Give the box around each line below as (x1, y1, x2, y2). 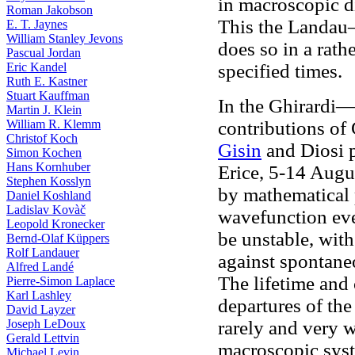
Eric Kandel (6, 60, 67, 74)
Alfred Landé (6, 260, 74, 273)
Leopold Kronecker (6, 217, 105, 231)
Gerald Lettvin (6, 331, 79, 345)
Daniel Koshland (6, 189, 91, 202)
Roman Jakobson (6, 3, 93, 17)
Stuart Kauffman (6, 89, 90, 102)
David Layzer (6, 303, 75, 316)
